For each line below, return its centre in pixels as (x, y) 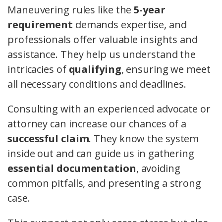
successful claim (48, 139)
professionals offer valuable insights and (103, 40)
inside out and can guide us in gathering (101, 154)
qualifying (95, 69)
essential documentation (72, 168)
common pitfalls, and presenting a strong (104, 183)
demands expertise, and (130, 25)
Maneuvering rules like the (71, 10)
